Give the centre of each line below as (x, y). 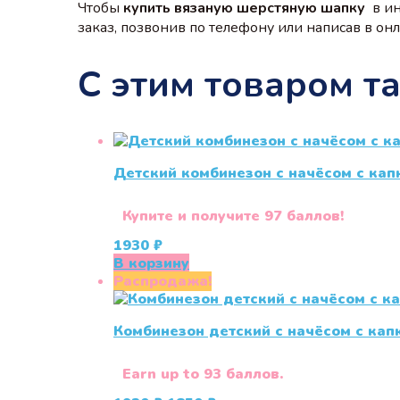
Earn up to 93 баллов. (203, 375)
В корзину (151, 264)
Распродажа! (162, 282)
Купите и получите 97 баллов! (233, 217)
